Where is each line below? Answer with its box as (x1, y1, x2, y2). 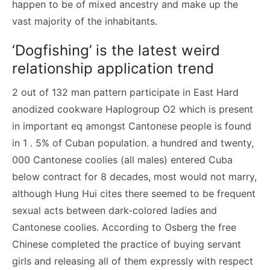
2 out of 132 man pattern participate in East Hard (12, 86, 239, 98)
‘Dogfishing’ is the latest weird (12, 42, 220, 59)
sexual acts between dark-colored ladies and (12, 204, 217, 216)
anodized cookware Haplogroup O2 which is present (12, 103, 253, 115)
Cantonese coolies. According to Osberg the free (12, 221, 236, 233)
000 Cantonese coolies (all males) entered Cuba (12, 154, 233, 166)
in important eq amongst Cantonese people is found (12, 120, 251, 132)
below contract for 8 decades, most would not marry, (12, 171, 257, 183)
